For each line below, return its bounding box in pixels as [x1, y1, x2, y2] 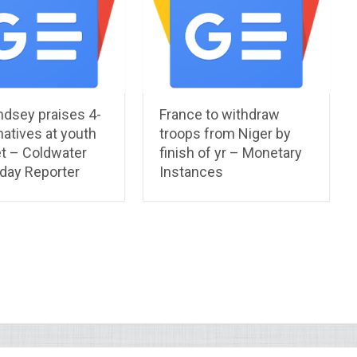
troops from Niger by [159, 124, 292, 142]
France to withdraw [159, 105, 280, 123]
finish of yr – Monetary [159, 143, 303, 161]
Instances [159, 163, 224, 180]
